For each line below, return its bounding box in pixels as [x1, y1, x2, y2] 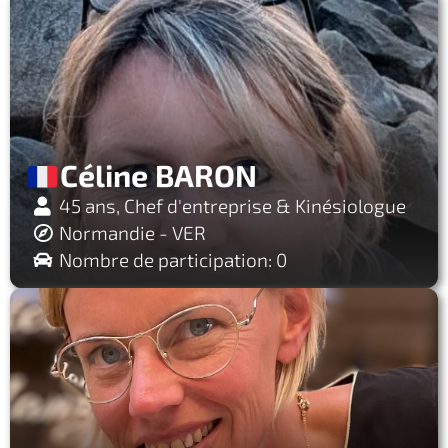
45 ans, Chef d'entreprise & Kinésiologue [55, 194, 406, 217]
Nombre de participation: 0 [59, 248, 287, 271]
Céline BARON [59, 156, 257, 193]
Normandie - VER [59, 221, 206, 244]
